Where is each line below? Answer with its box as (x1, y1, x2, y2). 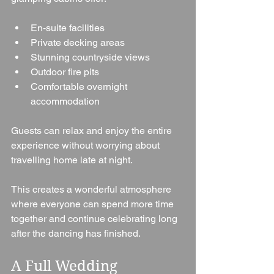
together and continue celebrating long (11, 213, 180, 225)
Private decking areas (31, 37, 125, 49)
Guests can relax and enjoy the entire (11, 125, 174, 137)
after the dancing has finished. (11, 228, 141, 240)
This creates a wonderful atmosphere (11, 183, 174, 196)
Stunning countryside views (31, 51, 150, 64)
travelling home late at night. (11, 154, 133, 166)
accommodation (31, 95, 100, 108)
